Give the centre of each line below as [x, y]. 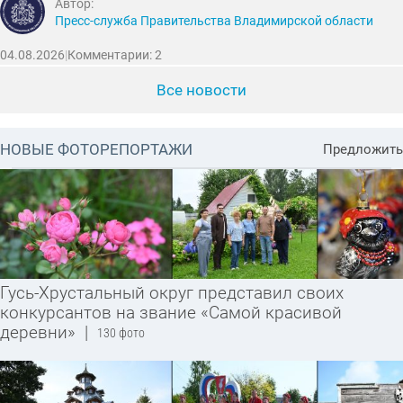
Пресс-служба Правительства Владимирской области [215, 21]
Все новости [201, 90]
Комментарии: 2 [115, 55]
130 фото [121, 333]
